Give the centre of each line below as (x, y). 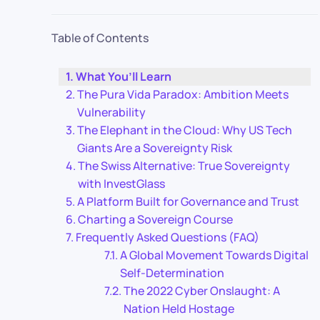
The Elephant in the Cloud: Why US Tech (185, 130)
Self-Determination (172, 273)
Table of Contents (100, 38)
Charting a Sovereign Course (156, 219)
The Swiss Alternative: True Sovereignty (184, 166)
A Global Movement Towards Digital (215, 255)
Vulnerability (112, 112)
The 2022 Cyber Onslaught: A (202, 291)
